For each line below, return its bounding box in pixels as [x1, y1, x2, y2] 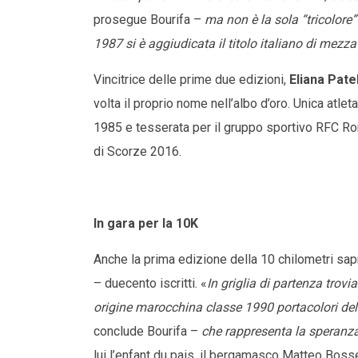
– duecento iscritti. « [93, 276, 207, 292]
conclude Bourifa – [93, 324, 201, 340]
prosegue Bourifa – [93, 12, 205, 28]
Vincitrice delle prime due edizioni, [93, 72, 289, 88]
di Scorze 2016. [93, 144, 181, 160]
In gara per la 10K [93, 216, 198, 232]
